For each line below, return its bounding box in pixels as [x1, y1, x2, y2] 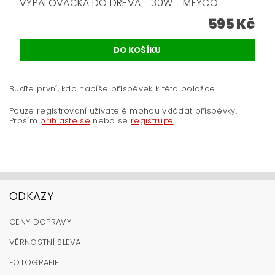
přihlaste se [40, 115, 91, 127]
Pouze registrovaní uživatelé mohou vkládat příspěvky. [9, 105, 237, 117]
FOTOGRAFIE [9, 257, 60, 269]
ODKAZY [9, 188, 53, 204]
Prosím [9, 115, 41, 127]
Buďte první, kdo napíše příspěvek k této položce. [9, 83, 217, 95]
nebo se [90, 115, 131, 127]
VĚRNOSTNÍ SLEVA [9, 236, 81, 249]
